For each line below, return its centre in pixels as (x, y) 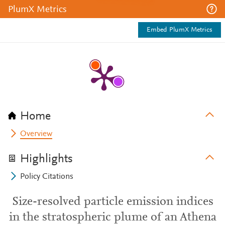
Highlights (46, 159)
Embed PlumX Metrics (180, 30)
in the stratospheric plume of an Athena (113, 217)
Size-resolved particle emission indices (113, 202)
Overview (36, 134)
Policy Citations (47, 177)
